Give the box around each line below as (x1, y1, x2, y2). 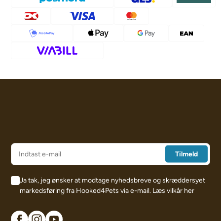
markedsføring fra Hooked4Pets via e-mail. (20, 186, 153, 195)
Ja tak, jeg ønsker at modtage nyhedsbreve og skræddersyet (20, 176, 206, 184)
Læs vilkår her (152, 186, 195, 195)
